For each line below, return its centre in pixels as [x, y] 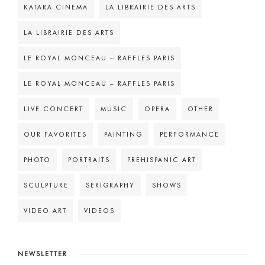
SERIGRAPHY [110, 185]
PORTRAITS [89, 160]
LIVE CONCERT [54, 109]
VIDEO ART [45, 211]
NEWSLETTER [43, 254]
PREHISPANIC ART [162, 160]
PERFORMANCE [190, 134]
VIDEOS [99, 211]
